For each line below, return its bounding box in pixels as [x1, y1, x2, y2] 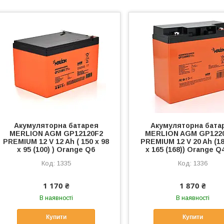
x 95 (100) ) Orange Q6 [17, 145, 95, 153]
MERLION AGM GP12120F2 [9, 129, 103, 137]
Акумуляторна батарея [13, 121, 98, 129]
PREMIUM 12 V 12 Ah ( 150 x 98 [3, 137, 109, 145]
